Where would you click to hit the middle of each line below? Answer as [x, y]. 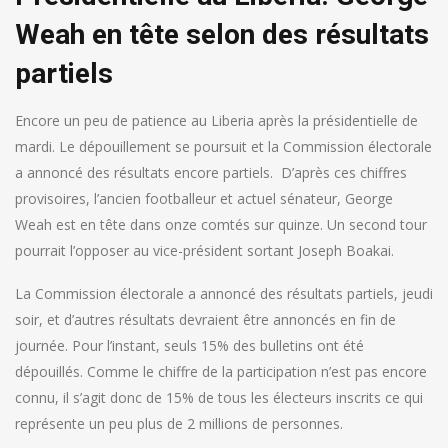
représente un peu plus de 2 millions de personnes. [179, 424]
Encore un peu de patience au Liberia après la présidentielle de [216, 121]
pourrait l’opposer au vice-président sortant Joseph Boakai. [204, 251]
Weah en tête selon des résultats [222, 35]
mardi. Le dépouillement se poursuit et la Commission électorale [223, 147]
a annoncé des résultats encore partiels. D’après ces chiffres [211, 173]
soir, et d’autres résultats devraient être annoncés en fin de [205, 320]
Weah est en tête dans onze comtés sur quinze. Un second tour [221, 225]
